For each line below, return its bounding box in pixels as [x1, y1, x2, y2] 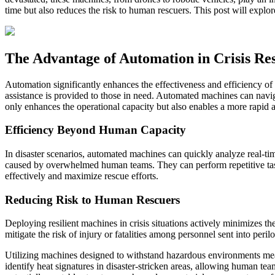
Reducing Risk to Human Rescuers [5, 193, 180, 206]
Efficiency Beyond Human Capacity [5, 123, 186, 137]
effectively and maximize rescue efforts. [5, 170, 158, 181]
